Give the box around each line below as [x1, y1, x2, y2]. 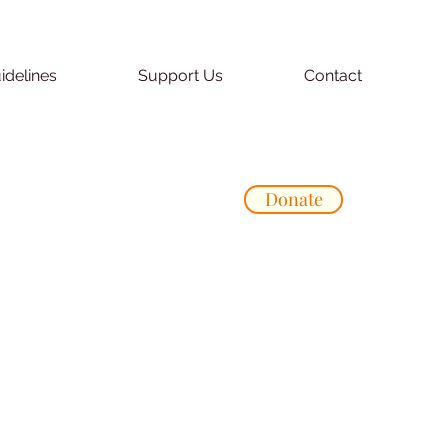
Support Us [138, 66, 223, 85]
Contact [304, 66, 362, 85]
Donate [264, 187, 323, 211]
